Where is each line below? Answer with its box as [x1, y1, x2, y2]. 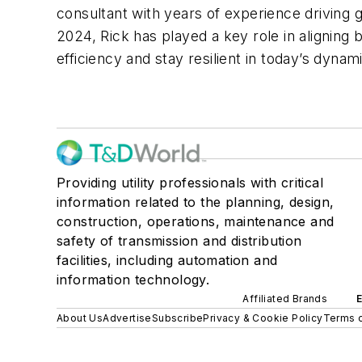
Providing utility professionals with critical [57, 175, 323, 191]
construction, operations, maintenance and [57, 213, 335, 229]
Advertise [103, 312, 152, 324]
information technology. [57, 271, 210, 288]
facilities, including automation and [57, 252, 278, 268]
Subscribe [151, 312, 204, 324]
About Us [57, 312, 103, 324]
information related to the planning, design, [57, 194, 335, 210]
